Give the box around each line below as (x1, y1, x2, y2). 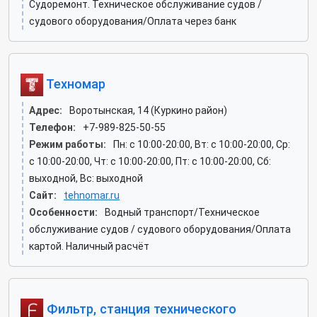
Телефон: (29, 122, 76, 133)
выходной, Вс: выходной (29, 173, 143, 184)
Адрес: (29, 105, 62, 116)
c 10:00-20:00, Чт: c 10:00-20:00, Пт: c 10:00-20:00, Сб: (29, 156, 271, 167)
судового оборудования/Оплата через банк (29, 16, 236, 27)
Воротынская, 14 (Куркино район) (69, 105, 227, 116)
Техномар (43, 76, 105, 91)
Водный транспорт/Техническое (105, 207, 260, 218)
